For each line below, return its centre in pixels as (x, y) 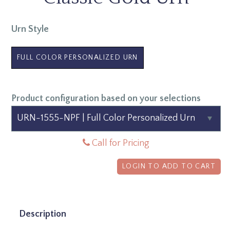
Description (43, 214)
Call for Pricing (120, 143)
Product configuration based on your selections (106, 98)
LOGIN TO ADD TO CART (169, 166)
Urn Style (30, 29)
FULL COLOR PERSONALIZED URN (78, 57)
